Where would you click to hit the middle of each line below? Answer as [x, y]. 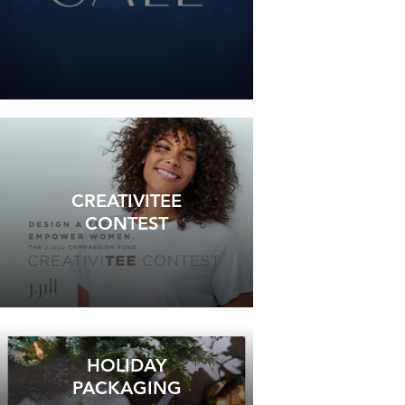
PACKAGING [127, 388]
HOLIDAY [127, 365]
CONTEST [127, 223]
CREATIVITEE [127, 201]
